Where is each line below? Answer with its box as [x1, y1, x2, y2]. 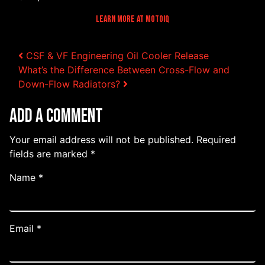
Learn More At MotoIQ [95, 14, 170, 25]
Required [196, 134, 236, 146]
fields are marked [9, 148, 91, 160]
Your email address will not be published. [9, 134, 193, 146]
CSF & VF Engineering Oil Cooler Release [23, 50, 209, 62]
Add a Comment [9, 105, 103, 128]
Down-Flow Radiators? [18, 78, 123, 91]
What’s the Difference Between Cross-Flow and [18, 64, 230, 76]
